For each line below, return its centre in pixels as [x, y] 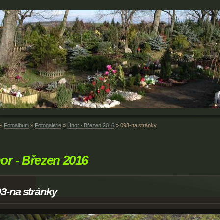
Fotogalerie [48, 125]
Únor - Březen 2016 [91, 125]
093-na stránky [138, 125]
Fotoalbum [16, 125]
